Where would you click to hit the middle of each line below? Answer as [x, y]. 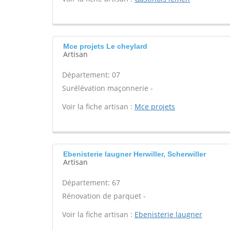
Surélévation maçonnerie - [108, 88]
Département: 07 [91, 75]
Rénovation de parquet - [104, 196]
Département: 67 [91, 183]
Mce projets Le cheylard [105, 46]
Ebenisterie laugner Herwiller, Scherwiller [135, 154]
